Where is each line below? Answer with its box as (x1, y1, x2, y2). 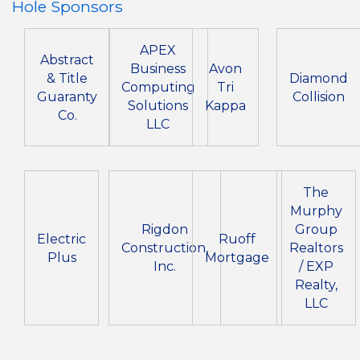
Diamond (288, 70, 348, 86)
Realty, (294, 277, 337, 293)
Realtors (288, 240, 343, 256)
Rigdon (141, 222, 188, 238)
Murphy (289, 203, 342, 219)
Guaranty (37, 88, 97, 104)
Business (130, 61, 186, 77)
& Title (47, 70, 88, 86)
